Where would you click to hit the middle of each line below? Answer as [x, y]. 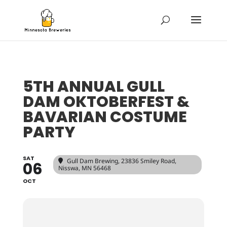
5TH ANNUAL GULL [93, 87]
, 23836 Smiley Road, [147, 161]
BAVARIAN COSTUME [105, 117]
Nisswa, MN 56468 [84, 168]
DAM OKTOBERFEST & [106, 102]
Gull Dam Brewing [92, 161]
